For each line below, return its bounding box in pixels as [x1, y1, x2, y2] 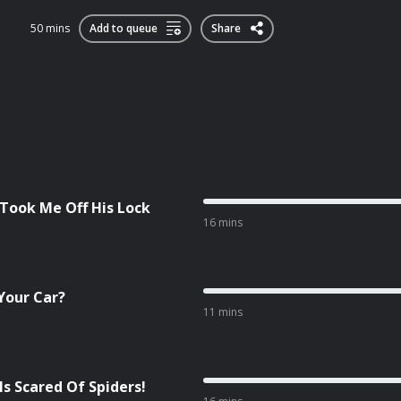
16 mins [202, 215, 243, 230]
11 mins [202, 304, 243, 320]
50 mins [30, 20, 70, 36]
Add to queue [90, 20, 158, 36]
